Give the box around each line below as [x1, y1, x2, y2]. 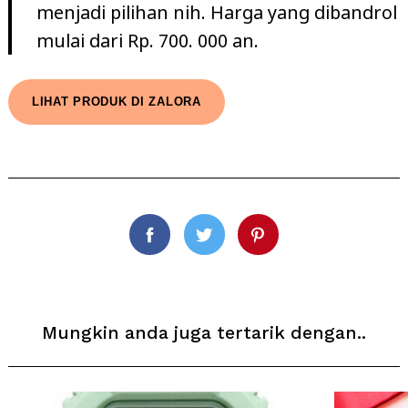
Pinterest [256, 235, 330, 258]
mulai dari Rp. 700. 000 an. [36, 27, 259, 53]
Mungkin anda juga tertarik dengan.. [42, 322, 366, 344]
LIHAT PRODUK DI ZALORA [31, 95, 201, 109]
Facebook [148, 235, 225, 258]
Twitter [202, 235, 262, 258]
